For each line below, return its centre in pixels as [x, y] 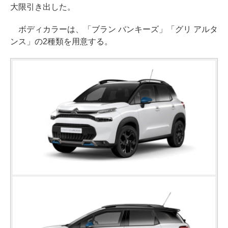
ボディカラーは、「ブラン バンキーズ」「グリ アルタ [114, 29]
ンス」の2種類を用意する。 [61, 41]
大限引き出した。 [43, 7]
